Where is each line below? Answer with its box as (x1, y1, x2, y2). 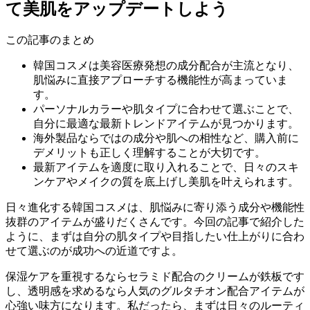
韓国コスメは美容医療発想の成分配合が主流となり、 (33, 60, 299, 72)
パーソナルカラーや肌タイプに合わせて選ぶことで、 (33, 103, 299, 116)
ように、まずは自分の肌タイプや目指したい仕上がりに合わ (6, 230, 304, 243)
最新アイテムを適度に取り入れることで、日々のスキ (33, 161, 299, 174)
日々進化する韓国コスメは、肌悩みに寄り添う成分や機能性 (6, 201, 304, 214)
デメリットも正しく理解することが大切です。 (33, 147, 266, 159)
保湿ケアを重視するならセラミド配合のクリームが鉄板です (6, 271, 304, 283)
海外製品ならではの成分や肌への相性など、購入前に (33, 132, 299, 145)
